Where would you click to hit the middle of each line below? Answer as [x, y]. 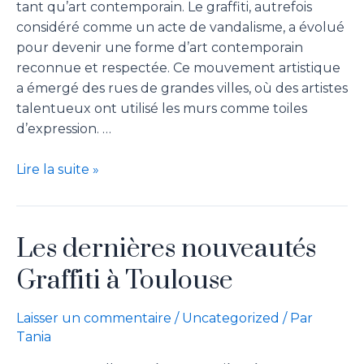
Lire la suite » [58, 170]
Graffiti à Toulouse [125, 281]
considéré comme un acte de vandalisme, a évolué [180, 27]
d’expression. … [64, 128]
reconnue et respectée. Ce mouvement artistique [178, 67]
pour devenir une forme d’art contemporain [160, 47]
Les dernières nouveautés [166, 249]
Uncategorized [231, 318]
